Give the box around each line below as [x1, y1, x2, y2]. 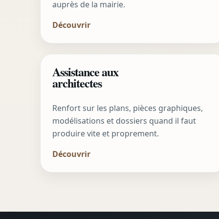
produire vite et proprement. [52, 128, 159, 139]
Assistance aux [52, 63, 119, 81]
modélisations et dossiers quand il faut [52, 115, 196, 127]
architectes [52, 74, 102, 92]
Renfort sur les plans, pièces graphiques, [52, 103, 203, 114]
